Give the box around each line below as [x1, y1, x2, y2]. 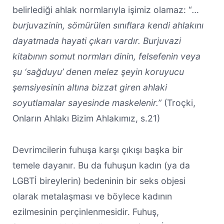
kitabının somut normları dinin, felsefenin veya [12, 50, 200, 61]
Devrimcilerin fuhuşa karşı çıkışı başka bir [12, 144, 183, 155]
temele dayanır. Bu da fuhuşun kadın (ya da [12, 159, 190, 170]
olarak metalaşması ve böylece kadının [12, 190, 172, 201]
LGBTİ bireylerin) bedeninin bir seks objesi [12, 175, 185, 186]
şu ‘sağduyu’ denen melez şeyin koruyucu [12, 66, 184, 77]
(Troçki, [161, 97, 195, 108]
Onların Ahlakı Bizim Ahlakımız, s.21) [12, 112, 160, 123]
